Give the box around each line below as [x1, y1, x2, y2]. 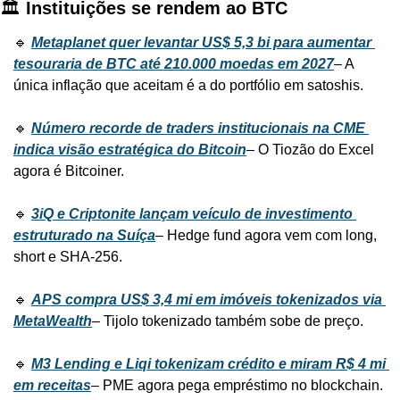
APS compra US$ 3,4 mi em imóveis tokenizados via [31, 292, 382, 308]
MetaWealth [13, 313, 92, 329]
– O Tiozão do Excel [246, 142, 374, 158]
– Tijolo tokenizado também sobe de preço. [92, 313, 363, 329]
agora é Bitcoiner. [13, 163, 124, 179]
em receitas [13, 378, 91, 394]
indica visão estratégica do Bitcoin [13, 142, 246, 158]
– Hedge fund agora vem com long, [155, 228, 377, 244]
